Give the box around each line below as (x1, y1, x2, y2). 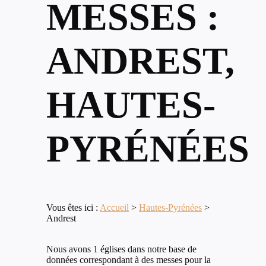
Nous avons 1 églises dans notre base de (46, 244, 197, 255)
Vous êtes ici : (46, 202, 100, 213)
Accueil (100, 202, 129, 213)
